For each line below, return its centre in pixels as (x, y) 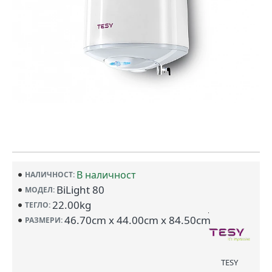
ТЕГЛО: (38, 205)
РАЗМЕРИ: (44, 220)
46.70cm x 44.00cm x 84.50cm (138, 220)
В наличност (106, 175)
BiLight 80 (80, 190)
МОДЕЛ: (40, 189)
